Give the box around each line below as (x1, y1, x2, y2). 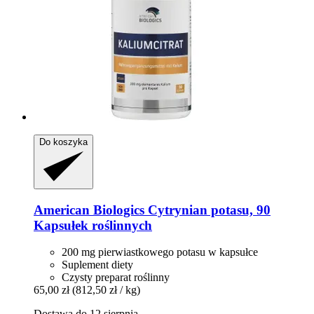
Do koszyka (39, 136, 88, 147)
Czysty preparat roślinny (62, 271, 170, 284)
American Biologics (34, 202, 144, 217)
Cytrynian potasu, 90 (144, 202, 271, 217)
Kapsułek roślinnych (34, 217, 152, 233)
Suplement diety (62, 259, 133, 271)
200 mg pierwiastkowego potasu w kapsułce (62, 246, 258, 259)
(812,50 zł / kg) (72, 284, 140, 296)
